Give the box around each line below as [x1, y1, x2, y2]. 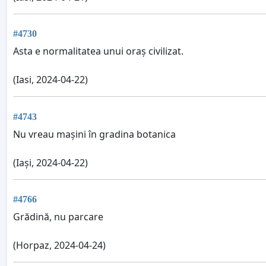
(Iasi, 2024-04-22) [13, 73, 88, 87]
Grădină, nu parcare [13, 210, 103, 223]
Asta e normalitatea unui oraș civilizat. [13, 45, 183, 58]
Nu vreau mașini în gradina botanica [13, 127, 176, 141]
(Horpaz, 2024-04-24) [13, 238, 106, 252]
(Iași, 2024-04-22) [13, 156, 88, 169]
